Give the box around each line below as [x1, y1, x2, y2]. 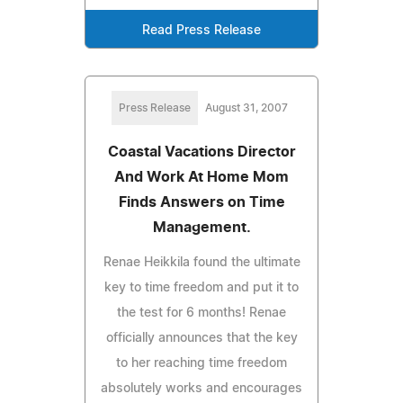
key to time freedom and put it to [104, 281, 299, 294]
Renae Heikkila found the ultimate [103, 255, 300, 269]
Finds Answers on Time [118, 194, 285, 210]
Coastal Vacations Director [107, 144, 296, 159]
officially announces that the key [105, 331, 298, 345]
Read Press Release [142, 23, 261, 37]
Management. [152, 219, 251, 235]
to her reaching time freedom [116, 356, 287, 370]
